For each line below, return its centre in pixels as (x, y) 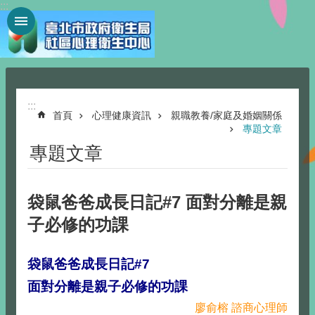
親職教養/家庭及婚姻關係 (226, 115)
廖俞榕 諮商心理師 (241, 308)
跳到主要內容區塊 (52, 14)
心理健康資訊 (122, 115)
